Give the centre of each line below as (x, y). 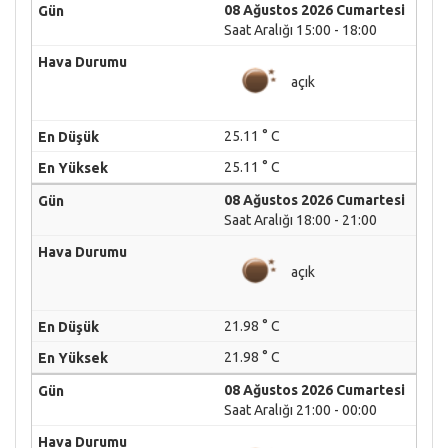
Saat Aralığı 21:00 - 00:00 (300, 410)
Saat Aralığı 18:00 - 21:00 (300, 220)
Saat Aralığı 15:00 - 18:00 (300, 30)
